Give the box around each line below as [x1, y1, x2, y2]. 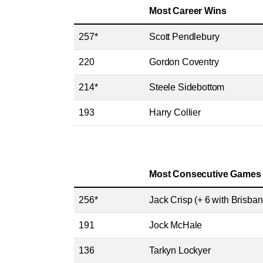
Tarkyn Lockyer [149, 245, 211, 255]
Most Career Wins [149, 6, 227, 16]
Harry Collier [149, 107, 201, 117]
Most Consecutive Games [149, 169, 261, 179]
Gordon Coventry [149, 57, 219, 67]
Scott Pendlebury [149, 32, 220, 42]
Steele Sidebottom [149, 82, 225, 92]
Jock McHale [149, 220, 203, 230]
